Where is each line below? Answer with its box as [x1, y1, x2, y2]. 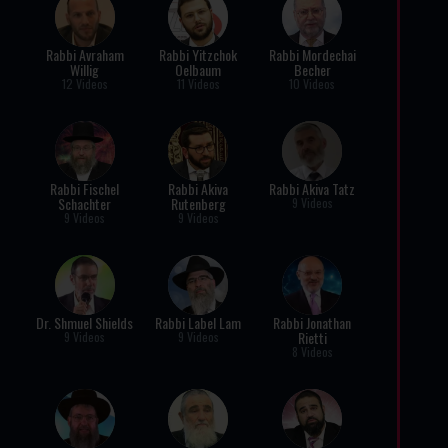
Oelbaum [175, 59, 222, 80]
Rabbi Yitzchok [159, 44, 238, 65]
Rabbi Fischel [50, 178, 120, 199]
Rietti [297, 327, 327, 348]
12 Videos [61, 75, 108, 92]
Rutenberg [170, 193, 226, 214]
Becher [293, 59, 331, 80]
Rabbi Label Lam [155, 312, 242, 333]
